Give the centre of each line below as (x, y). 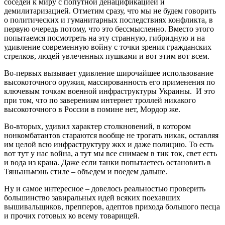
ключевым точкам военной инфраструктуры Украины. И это (109, 91)
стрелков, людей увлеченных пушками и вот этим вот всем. (107, 56)
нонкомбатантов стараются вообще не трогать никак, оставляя (111, 135)
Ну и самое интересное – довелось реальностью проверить (105, 188)
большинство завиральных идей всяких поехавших (92, 197)
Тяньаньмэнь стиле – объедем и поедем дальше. (86, 171)
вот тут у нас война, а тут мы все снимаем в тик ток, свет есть (110, 153)
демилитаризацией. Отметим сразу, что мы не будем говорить (110, 11)
